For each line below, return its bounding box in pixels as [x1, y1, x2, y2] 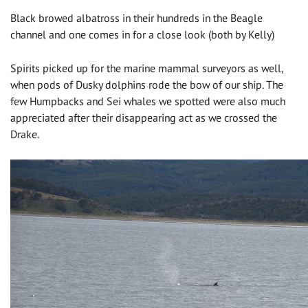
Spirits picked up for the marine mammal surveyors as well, [10, 60, 283, 75]
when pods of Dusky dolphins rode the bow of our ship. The [10, 77, 283, 91]
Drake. [10, 126, 39, 141]
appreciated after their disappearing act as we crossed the [10, 110, 277, 124]
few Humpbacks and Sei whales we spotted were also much [10, 93, 285, 108]
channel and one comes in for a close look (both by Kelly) [10, 27, 274, 41]
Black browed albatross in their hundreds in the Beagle [10, 10, 263, 25]
